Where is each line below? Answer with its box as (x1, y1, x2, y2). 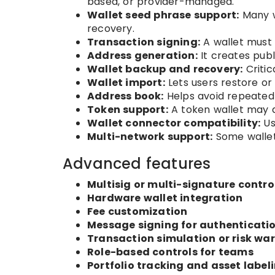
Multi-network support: (87, 130, 213, 144)
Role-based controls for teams (87, 245, 254, 259)
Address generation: (87, 48, 198, 63)
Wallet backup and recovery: (87, 62, 243, 76)
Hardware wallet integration (87, 191, 243, 205)
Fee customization (87, 204, 188, 219)
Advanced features (63, 153, 211, 174)
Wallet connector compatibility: (87, 116, 261, 130)
